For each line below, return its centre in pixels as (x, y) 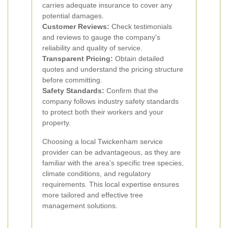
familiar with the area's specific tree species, (113, 163)
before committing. (72, 80)
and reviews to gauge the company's (101, 37)
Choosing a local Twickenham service (103, 141)
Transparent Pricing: (78, 59)
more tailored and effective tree (93, 195)
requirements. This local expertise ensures (111, 184)
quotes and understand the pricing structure (113, 69)
